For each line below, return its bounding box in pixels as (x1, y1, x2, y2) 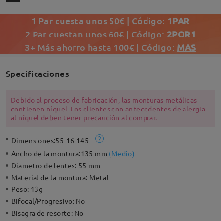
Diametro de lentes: (11, 161, 78, 170)
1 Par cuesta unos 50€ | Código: (31, 15, 168, 27)
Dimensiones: (11, 136, 56, 145)
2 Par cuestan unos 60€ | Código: (25, 28, 167, 40)
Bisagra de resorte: (11, 208, 74, 218)
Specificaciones (5, 68, 69, 79)
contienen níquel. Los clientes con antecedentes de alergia (10, 104, 206, 113)
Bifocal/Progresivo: (11, 196, 76, 206)
